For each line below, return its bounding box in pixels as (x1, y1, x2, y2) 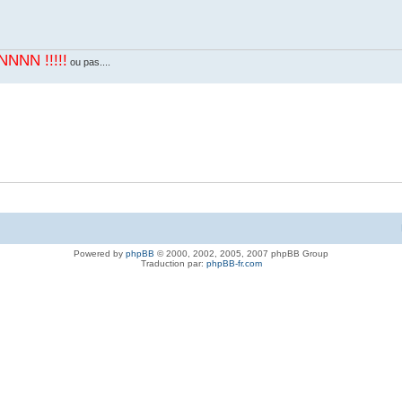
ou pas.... (67, 56, 110, 67)
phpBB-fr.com (205, 258, 262, 269)
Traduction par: (140, 258, 206, 269)
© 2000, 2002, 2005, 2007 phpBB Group (154, 249, 328, 259)
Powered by (74, 249, 126, 259)
